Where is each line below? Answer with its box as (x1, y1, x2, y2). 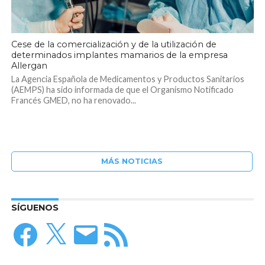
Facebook (10, 218, 54, 230)
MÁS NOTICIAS (101, 156, 163, 166)
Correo (70, 218, 103, 230)
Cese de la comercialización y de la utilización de (11, 38, 216, 50)
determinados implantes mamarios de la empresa (11, 49, 228, 60)
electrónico (70, 228, 121, 240)
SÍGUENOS (11, 202, 59, 213)
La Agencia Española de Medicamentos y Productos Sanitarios (11, 73, 244, 84)
